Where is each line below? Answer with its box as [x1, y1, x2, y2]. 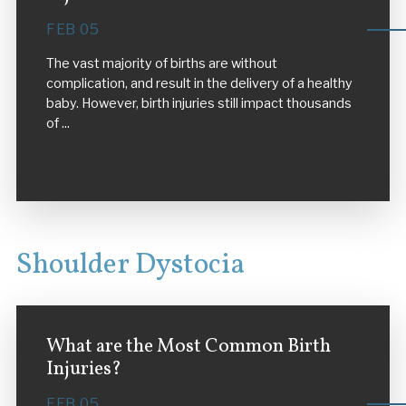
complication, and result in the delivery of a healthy [45, 75, 353, 92]
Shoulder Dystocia [15, 246, 245, 286]
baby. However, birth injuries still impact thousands [45, 95, 352, 112]
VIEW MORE [45, 150, 131, 168]
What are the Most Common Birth [45, 333, 331, 360]
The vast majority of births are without [45, 55, 277, 72]
